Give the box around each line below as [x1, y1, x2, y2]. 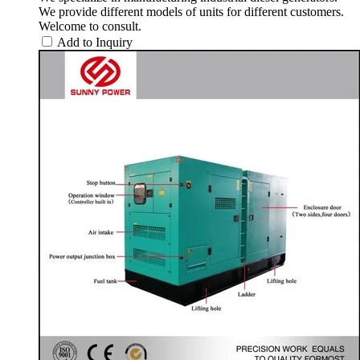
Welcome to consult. [39, 18, 141, 33]
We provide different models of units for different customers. [39, 4, 344, 18]
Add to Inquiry [57, 35, 133, 49]
